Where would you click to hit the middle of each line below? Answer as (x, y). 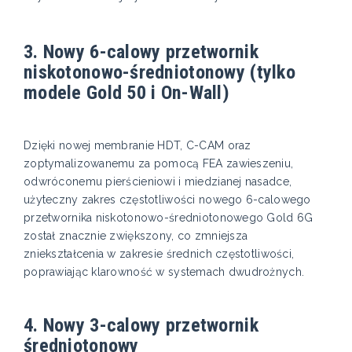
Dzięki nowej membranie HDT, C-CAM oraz (137, 146)
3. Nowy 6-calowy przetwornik (141, 52)
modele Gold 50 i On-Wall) (126, 93)
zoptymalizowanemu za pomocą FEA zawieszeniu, (159, 164)
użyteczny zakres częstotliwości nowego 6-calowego (167, 200)
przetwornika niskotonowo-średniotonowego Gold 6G (169, 218)
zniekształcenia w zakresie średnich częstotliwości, (159, 254)
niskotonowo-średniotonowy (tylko (159, 72)
